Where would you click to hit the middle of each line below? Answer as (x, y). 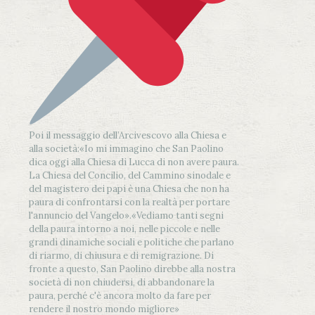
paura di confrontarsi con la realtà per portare (129, 202)
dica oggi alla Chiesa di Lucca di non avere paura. (134, 162)
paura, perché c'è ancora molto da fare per (120, 295)
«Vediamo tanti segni (178, 215)
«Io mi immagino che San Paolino (152, 148)
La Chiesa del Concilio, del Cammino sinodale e (130, 175)
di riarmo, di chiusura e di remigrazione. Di (121, 255)
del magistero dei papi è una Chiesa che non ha (129, 188)
